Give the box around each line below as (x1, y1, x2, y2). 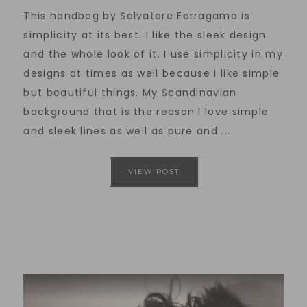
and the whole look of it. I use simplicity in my (23, 47, 283, 61)
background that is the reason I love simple (23, 104, 269, 119)
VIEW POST (127, 167, 180, 176)
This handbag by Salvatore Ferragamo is (23, 8, 250, 23)
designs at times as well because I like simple (23, 66, 280, 80)
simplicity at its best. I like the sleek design (23, 27, 267, 42)
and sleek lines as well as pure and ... (23, 123, 231, 138)
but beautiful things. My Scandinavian (23, 85, 237, 99)
